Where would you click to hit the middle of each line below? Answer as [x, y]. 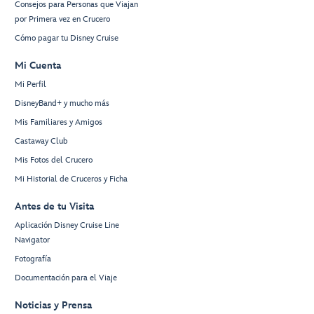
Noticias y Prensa [53, 306]
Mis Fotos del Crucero [54, 161]
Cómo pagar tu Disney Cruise [67, 39]
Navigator [32, 240]
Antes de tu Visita [54, 207]
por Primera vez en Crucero [62, 20]
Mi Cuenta [38, 66]
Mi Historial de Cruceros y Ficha [71, 179]
